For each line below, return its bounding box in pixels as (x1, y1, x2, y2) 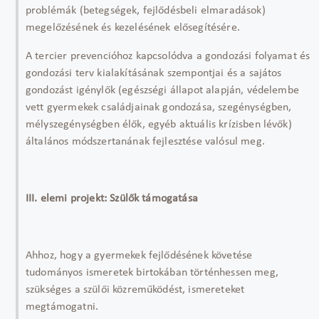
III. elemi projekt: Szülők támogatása (26, 193, 198, 204)
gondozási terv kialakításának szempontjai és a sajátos (26, 68, 282, 79)
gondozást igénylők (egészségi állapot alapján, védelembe (26, 85, 299, 96)
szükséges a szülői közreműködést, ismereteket (26, 284, 245, 296)
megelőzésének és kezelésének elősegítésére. (26, 22, 240, 33)
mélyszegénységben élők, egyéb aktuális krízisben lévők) (26, 119, 292, 130)
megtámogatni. (26, 301, 99, 313)
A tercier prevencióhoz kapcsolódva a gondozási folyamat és (26, 51, 310, 62)
